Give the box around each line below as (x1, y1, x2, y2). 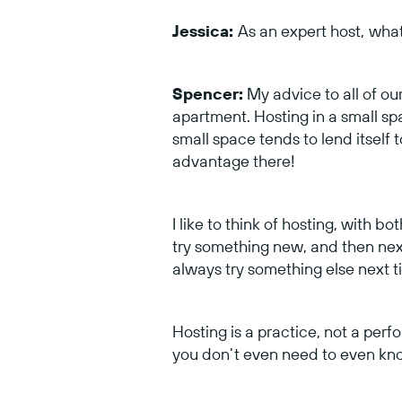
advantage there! (172, 150, 299, 171)
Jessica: (172, 20, 238, 41)
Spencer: (172, 83, 243, 104)
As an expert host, (238, 20, 364, 41)
